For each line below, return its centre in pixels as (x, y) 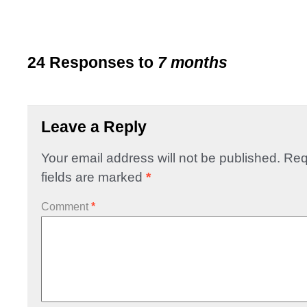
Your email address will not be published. (161, 158)
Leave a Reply (94, 127)
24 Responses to (93, 63)
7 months (193, 63)
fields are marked (94, 177)
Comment (66, 207)
